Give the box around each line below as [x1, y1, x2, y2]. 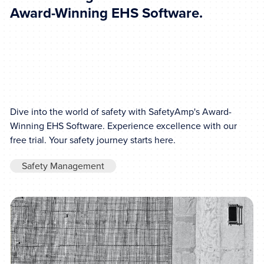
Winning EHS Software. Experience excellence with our [10, 118, 237, 133]
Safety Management [22, 159, 105, 173]
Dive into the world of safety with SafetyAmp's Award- [10, 104, 232, 118]
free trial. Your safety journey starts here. [10, 133, 176, 147]
